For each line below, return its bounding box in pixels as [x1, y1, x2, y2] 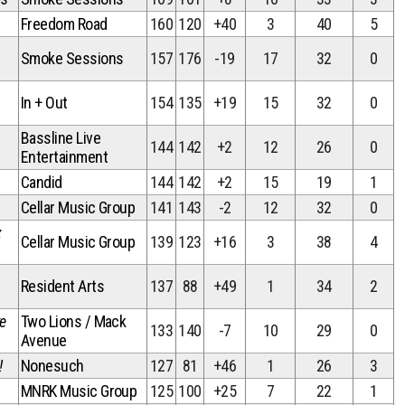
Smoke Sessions [21, 49, 124, 68]
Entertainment [21, 147, 108, 166]
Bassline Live [21, 128, 100, 147]
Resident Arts [21, 277, 104, 296]
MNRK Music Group [21, 381, 137, 400]
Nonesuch [21, 356, 84, 375]
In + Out [21, 93, 68, 112]
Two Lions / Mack [21, 312, 127, 331]
